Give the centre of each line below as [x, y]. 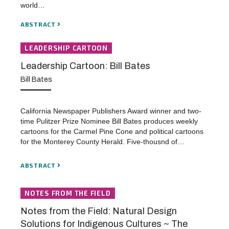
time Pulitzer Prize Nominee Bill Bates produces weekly [109, 121]
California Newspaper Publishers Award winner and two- [111, 111]
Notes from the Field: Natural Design [99, 211]
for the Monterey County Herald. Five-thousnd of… [102, 142]
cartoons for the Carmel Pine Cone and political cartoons [112, 132]
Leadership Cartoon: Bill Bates [85, 66]
